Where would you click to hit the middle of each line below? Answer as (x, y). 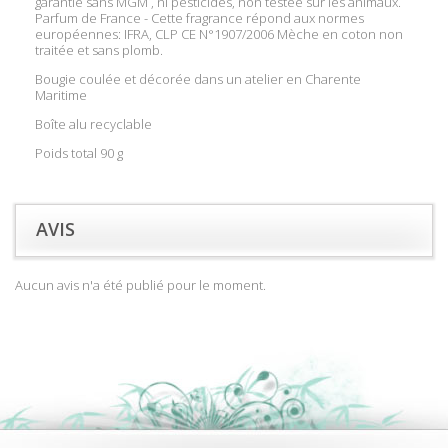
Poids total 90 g (79, 153)
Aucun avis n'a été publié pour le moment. (140, 285)
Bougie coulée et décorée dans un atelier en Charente (198, 79)
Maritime (61, 95)
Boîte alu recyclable (93, 124)
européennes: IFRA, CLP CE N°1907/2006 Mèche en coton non (219, 34)
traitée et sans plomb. (99, 50)
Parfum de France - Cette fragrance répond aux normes (199, 18)
